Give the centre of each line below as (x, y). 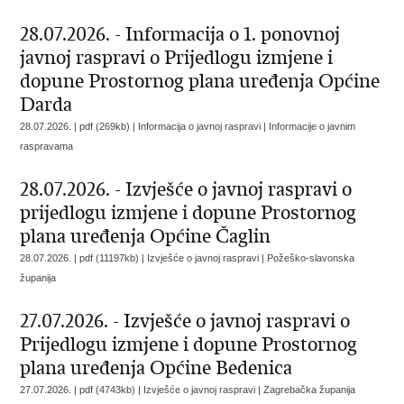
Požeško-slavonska (311, 258)
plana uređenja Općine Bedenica (156, 368)
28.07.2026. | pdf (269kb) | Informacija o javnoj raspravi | (145, 126)
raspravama (47, 146)
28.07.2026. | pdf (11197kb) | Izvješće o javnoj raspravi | (144, 258)
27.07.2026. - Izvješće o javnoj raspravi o (185, 321)
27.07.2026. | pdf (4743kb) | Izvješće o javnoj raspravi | (142, 390)
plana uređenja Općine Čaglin (146, 236)
